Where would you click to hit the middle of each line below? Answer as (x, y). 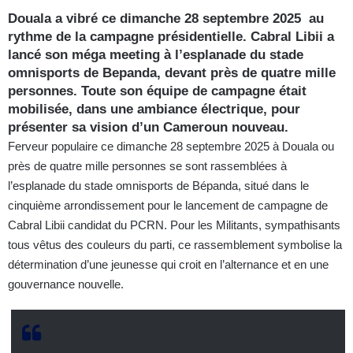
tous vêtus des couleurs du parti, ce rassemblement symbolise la (175, 244)
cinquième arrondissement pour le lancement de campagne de (168, 205)
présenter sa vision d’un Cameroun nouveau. (148, 127)
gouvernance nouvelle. (66, 284)
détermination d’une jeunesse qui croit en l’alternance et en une (168, 264)
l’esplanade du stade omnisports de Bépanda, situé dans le (158, 185)
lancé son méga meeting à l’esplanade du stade (156, 54)
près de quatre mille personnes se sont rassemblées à (147, 165)
